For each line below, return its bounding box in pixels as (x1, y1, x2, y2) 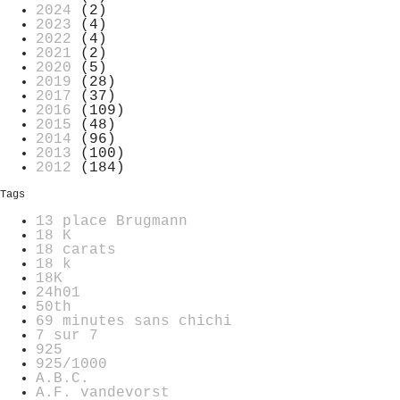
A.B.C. (36, 370, 89, 387)
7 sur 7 (36, 327, 98, 344)
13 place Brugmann (36, 212, 187, 229)
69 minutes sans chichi (36, 312, 232, 329)
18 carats (36, 241, 116, 258)
